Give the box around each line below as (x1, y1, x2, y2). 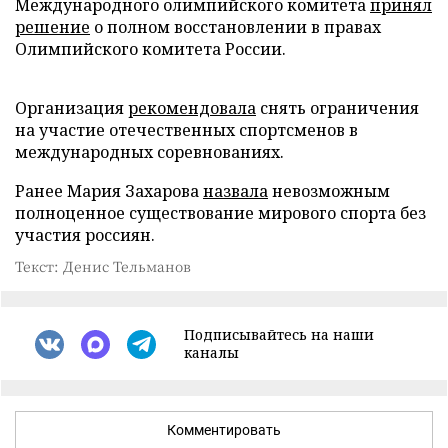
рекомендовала (128, 97, 256, 119)
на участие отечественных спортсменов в (15, 119, 358, 141)
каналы (184, 343, 239, 362)
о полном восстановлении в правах (90, 16, 381, 38)
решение (15, 16, 90, 38)
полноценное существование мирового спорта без (15, 202, 426, 224)
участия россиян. (15, 224, 155, 246)
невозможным (268, 180, 390, 202)
